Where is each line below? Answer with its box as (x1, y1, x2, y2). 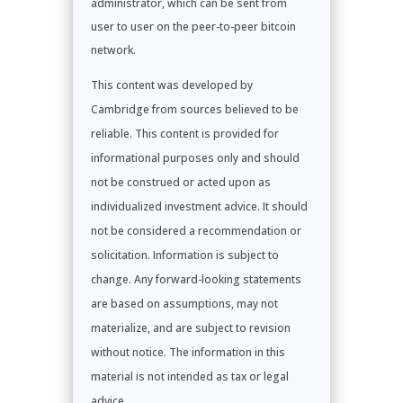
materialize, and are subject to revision (90, 319, 291, 336)
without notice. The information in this (90, 344, 285, 360)
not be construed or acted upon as (90, 174, 271, 190)
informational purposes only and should (90, 149, 300, 166)
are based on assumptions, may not (90, 295, 278, 311)
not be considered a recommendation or (90, 222, 301, 238)
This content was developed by (90, 76, 253, 93)
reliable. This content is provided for (90, 125, 279, 141)
